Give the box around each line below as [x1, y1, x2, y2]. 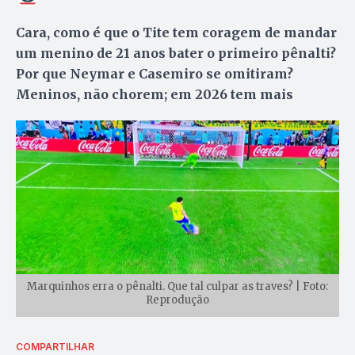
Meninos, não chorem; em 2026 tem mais [16, 86, 293, 102]
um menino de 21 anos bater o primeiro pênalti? [16, 44, 336, 61]
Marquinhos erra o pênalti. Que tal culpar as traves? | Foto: [27, 279, 328, 293]
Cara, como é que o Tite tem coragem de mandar [16, 24, 337, 40]
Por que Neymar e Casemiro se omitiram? [16, 65, 293, 82]
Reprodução [146, 292, 209, 307]
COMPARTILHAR [16, 340, 94, 353]
